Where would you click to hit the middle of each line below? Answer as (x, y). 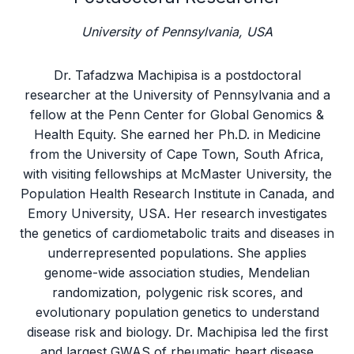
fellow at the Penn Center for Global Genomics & (177, 115)
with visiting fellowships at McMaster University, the (177, 174)
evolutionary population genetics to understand (177, 312)
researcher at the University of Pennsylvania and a (177, 95)
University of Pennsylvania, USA (177, 32)
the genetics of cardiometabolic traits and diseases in (177, 233)
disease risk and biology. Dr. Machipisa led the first (177, 332)
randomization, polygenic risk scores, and (177, 292)
